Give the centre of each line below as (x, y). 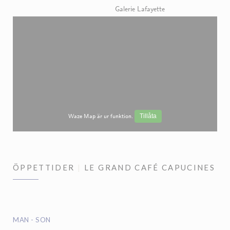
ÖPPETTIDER (44, 167)
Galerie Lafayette (140, 9)
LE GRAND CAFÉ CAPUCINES (150, 167)
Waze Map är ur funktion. (101, 117)
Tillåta (148, 116)
